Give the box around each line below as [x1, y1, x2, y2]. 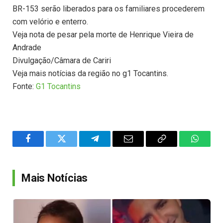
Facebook [27, 141, 62, 151]
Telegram [94, 141, 128, 151]
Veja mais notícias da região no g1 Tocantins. [12, 69, 168, 79]
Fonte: [12, 82, 36, 92]
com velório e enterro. [12, 17, 88, 27]
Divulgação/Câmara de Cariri [12, 56, 111, 66]
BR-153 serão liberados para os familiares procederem [12, 4, 205, 14]
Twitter [61, 141, 87, 151]
